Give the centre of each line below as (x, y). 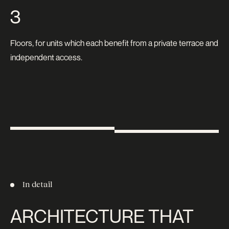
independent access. (46, 57)
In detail (38, 184)
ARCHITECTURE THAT (102, 216)
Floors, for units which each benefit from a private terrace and (114, 43)
